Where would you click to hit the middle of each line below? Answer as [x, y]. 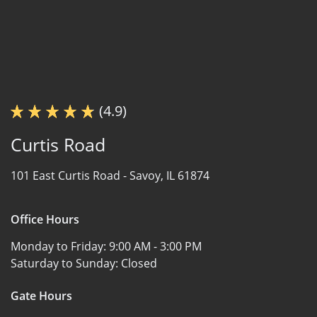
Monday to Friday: [60, 246]
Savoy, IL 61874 [169, 175]
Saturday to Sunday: [66, 263]
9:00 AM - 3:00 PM [155, 246]
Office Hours [45, 219]
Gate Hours [41, 295]
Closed [139, 263]
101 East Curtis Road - [70, 175]
